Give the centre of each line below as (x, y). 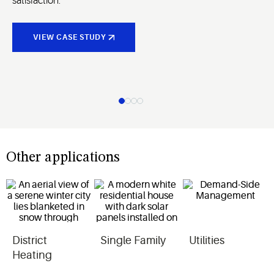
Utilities (206, 240)
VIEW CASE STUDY (69, 38)
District (30, 240)
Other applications (63, 158)
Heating (32, 255)
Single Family (133, 240)
